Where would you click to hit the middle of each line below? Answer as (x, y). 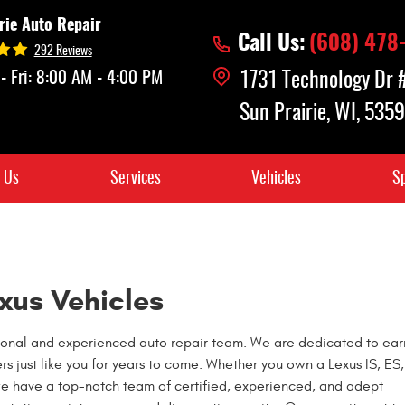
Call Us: (272, 44)
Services (135, 179)
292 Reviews (63, 52)
